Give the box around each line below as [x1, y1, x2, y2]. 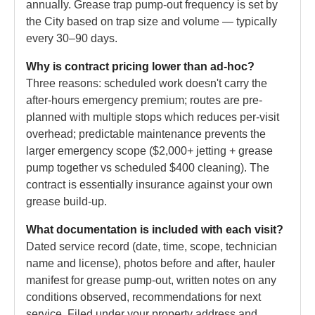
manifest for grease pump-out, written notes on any [26, 274, 276, 286]
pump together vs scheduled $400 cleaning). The [26, 161, 269, 174]
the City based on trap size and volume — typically [26, 15, 277, 27]
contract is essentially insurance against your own [26, 178, 273, 191]
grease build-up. [26, 195, 107, 207]
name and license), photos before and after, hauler [26, 257, 275, 269]
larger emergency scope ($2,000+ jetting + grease [26, 144, 273, 157]
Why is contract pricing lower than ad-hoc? [26, 60, 255, 72]
